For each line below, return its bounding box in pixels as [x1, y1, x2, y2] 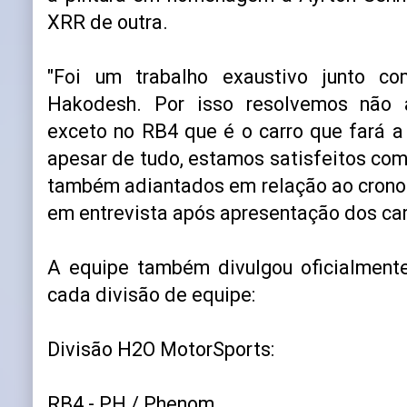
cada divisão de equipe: [47, 283, 255, 306]
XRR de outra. [47, 11, 168, 34]
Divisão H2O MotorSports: [47, 338, 274, 361]
